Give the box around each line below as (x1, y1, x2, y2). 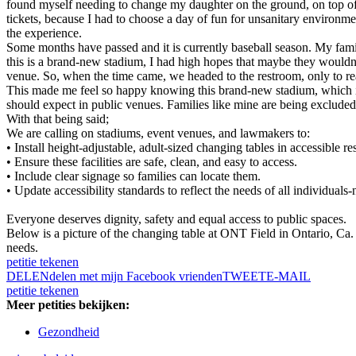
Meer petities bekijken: (6, 298, 130, 312)
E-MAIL (266, 269, 311, 284)
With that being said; (6, 112, 109, 126)
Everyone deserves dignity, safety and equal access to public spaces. (6, 212, 346, 226)
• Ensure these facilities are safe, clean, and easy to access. (6, 155, 297, 169)
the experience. (6, 26, 82, 41)
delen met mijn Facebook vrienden (49, 269, 222, 284)
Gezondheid (38, 325, 99, 339)
